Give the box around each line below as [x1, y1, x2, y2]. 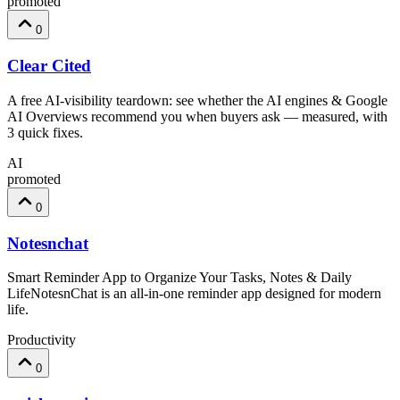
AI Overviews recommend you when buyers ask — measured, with [7, 108, 387, 124]
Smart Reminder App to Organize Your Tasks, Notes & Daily [7, 270, 352, 286]
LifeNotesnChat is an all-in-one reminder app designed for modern [7, 286, 381, 302]
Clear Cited [7, 56, 91, 76]
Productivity [7, 332, 76, 348]
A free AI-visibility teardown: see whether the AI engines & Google [7, 92, 387, 108]
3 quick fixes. [7, 124, 83, 140]
